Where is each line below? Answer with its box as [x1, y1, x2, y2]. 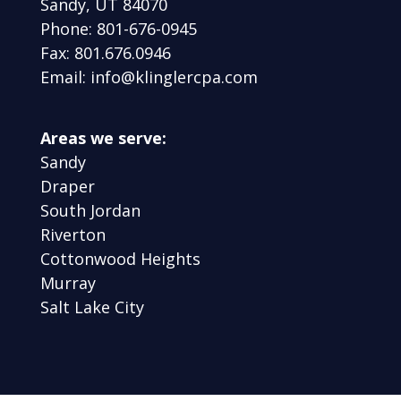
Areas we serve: [39, 126, 166, 149]
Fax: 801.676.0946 [39, 41, 171, 64]
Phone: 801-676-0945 [39, 17, 197, 39]
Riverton [39, 223, 106, 245]
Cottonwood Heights [39, 247, 200, 269]
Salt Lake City [39, 295, 144, 318]
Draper [39, 175, 95, 197]
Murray [39, 271, 96, 294]
